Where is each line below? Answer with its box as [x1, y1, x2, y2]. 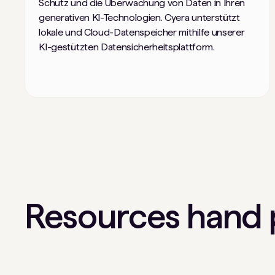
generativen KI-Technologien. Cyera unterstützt [39, 11, 240, 23]
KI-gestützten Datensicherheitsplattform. [39, 41, 215, 53]
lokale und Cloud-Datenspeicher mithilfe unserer [39, 26, 245, 38]
